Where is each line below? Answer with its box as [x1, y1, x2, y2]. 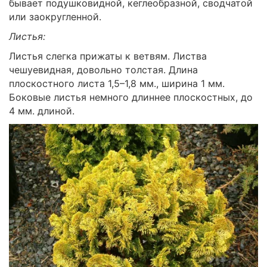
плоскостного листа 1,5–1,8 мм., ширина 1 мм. [9, 77, 225, 89]
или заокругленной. [9, 10, 101, 23]
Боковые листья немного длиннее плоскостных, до [9, 91, 253, 103]
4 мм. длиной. [9, 104, 74, 117]
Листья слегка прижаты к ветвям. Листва [9, 49, 207, 62]
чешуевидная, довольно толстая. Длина [9, 63, 198, 76]
